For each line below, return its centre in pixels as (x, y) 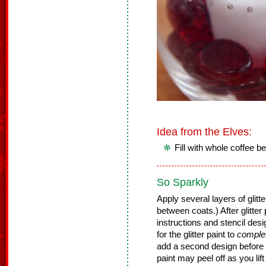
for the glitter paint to (197, 235)
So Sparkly (183, 182)
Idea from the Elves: (204, 132)
